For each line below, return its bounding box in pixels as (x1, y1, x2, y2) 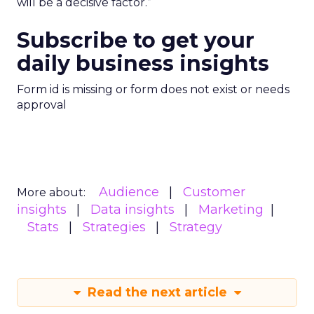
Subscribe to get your (17, 27, 254, 53)
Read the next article (83, 285, 231, 300)
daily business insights (17, 50, 269, 76)
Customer (183, 184, 245, 200)
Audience (99, 184, 159, 200)
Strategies (83, 219, 146, 235)
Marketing (198, 202, 264, 217)
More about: (17, 186, 86, 199)
